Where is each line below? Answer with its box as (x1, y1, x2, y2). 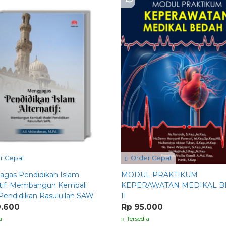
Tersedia (125, 215, 149, 222)
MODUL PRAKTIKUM (121, 169, 198, 179)
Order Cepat (129, 154, 172, 162)
